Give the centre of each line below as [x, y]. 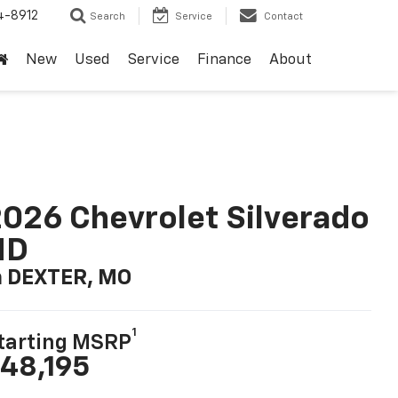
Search [107, 17]
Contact [283, 17]
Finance [224, 60]
